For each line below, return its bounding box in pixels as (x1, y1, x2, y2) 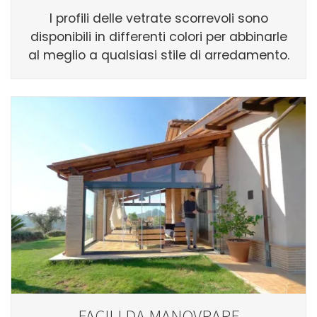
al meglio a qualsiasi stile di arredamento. (28, 47, 289, 64)
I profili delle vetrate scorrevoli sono (49, 10, 268, 28)
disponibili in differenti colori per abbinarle (30, 28, 287, 46)
